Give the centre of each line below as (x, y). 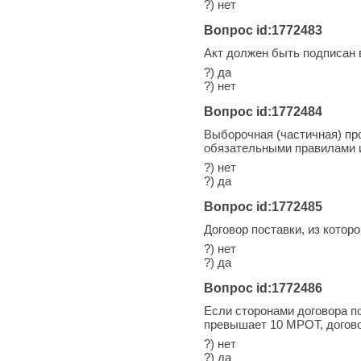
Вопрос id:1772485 (263, 206)
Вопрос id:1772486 (263, 288)
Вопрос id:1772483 (263, 30)
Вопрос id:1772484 (263, 111)
